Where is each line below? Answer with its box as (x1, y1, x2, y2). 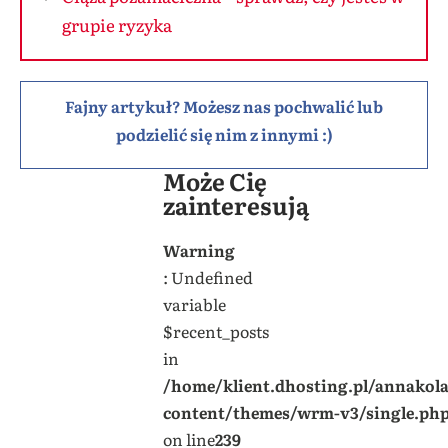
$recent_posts (162, 318, 269, 343)
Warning (162, 237, 235, 262)
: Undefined (162, 264, 253, 289)
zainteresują (162, 186, 309, 222)
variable (162, 291, 226, 316)
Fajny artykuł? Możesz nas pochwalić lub (65, 93, 383, 118)
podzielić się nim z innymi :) (115, 121, 333, 146)
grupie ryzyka (62, 11, 172, 37)
